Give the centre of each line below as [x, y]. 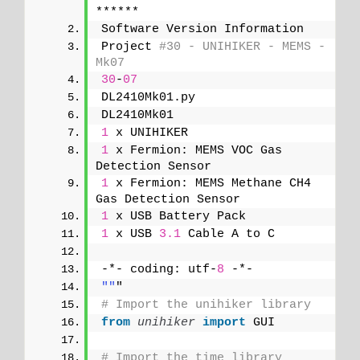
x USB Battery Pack [177, 216]
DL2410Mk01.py [148, 97]
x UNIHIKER [148, 133]
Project [130, 47]
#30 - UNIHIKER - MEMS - [242, 47]
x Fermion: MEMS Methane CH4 [210, 183]
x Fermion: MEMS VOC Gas [195, 150]
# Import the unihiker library [206, 305]
